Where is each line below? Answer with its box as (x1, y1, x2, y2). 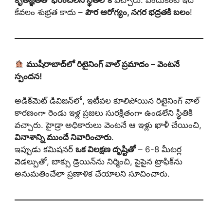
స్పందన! (15, 71, 42, 81)
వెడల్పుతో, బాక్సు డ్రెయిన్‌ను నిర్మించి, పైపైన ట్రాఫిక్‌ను (15, 157, 182, 167)
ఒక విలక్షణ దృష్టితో (75, 145, 136, 155)
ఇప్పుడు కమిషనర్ (15, 145, 75, 155)
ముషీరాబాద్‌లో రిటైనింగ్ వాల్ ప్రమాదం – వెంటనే (26, 59, 180, 69)
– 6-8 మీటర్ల (136, 145, 182, 155)
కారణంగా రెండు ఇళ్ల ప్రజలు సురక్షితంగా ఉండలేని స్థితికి (15, 108, 193, 118)
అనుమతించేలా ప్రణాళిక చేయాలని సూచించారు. (15, 169, 170, 179)
